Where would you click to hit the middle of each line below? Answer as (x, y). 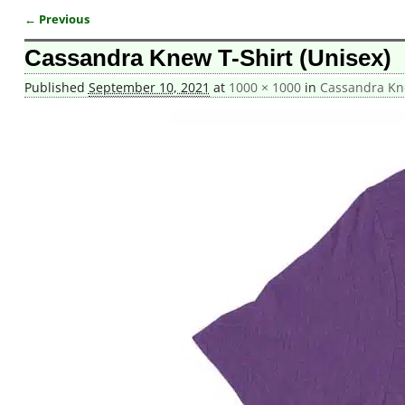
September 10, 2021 (149, 88)
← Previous (57, 19)
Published (56, 88)
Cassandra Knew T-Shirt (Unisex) (207, 58)
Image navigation (98, 36)
